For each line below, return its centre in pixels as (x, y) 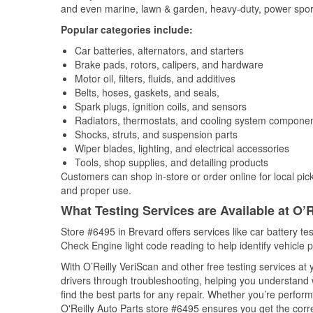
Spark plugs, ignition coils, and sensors (161, 106)
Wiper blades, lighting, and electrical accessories (182, 148)
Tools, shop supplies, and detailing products (172, 162)
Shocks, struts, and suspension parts (156, 134)
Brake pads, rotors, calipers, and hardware (169, 64)
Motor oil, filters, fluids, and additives (155, 78)
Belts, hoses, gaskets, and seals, (147, 92)
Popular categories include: (127, 29)
